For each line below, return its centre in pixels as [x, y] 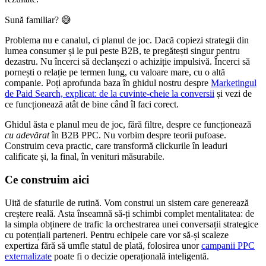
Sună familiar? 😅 [38, 20]
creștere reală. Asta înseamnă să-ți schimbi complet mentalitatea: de [129, 213]
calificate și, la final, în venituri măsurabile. [85, 157]
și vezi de [233, 94]
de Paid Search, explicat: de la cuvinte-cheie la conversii [110, 94]
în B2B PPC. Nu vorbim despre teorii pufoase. [138, 135]
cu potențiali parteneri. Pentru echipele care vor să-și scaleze [117, 235]
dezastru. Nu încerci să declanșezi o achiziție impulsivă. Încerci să [127, 62]
